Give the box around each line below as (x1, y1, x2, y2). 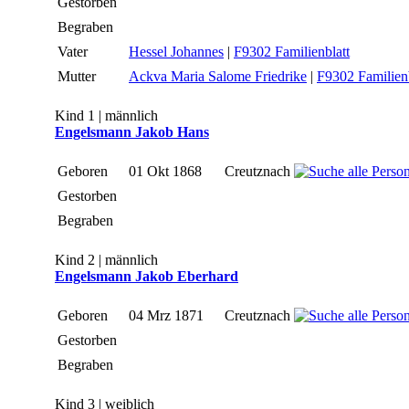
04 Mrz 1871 (129, 308, 207, 324)
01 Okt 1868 (129, 163, 205, 180)
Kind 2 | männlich (55, 252, 158, 268)
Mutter (58, 68, 100, 85)
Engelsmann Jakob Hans (55, 124, 209, 141)
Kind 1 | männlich (55, 108, 158, 124)
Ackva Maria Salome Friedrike (129, 68, 307, 85)
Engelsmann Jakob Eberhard (55, 268, 238, 285)
